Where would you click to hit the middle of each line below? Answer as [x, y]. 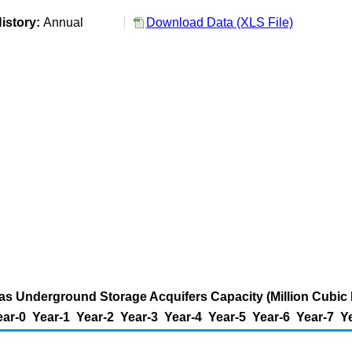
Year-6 [271, 317]
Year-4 [183, 317]
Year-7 [315, 317]
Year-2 [95, 317]
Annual [66, 22]
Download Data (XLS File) [219, 22]
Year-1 [51, 317]
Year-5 [227, 317]
